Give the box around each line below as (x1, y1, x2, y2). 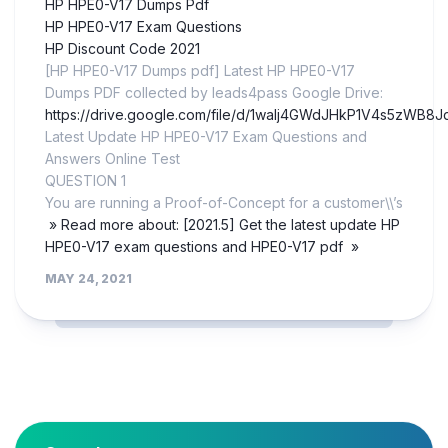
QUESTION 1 (45, 172, 126, 190)
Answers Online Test (45, 150, 180, 168)
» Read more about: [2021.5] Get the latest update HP (45, 216, 400, 234)
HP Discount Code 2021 (45, 40, 200, 58)
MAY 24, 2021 (45, 271, 132, 287)
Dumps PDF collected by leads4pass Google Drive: (45, 84, 383, 102)
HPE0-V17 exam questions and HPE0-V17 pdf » (45, 238, 359, 256)
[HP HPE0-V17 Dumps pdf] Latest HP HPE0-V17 (45, 62, 355, 80)
